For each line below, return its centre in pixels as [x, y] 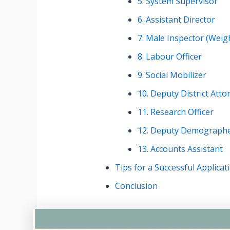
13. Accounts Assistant [180, 149]
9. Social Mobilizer [172, 75]
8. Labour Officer [170, 57]
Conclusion [136, 186]
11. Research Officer [176, 112]
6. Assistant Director [176, 20]
